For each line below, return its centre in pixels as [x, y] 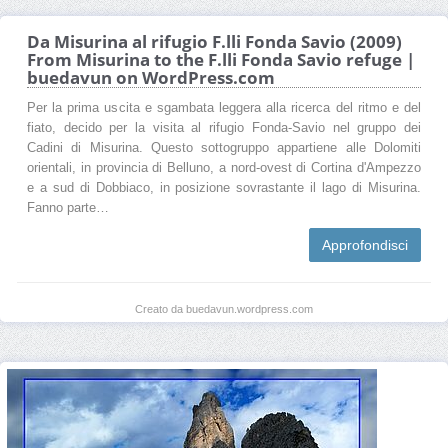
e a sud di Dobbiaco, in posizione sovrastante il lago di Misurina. [224, 187]
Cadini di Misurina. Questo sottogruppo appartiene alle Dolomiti [224, 147]
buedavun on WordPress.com [151, 77]
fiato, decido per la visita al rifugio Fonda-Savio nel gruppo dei [224, 127]
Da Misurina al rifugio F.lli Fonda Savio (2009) [214, 41]
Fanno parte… [68, 207]
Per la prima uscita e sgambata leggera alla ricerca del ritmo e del [224, 107]
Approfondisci [365, 244]
